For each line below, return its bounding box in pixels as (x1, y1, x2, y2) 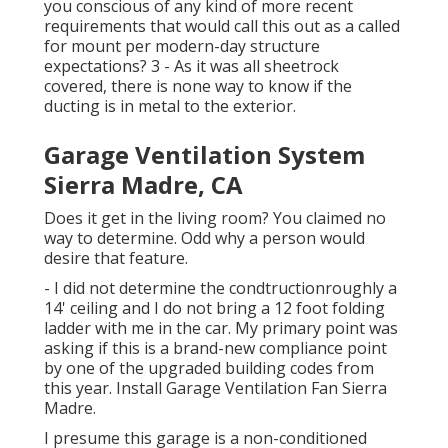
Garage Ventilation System (44, 138, 365, 172)
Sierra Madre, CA (44, 168, 243, 202)
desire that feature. (44, 247, 188, 270)
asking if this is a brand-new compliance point (44, 337, 387, 360)
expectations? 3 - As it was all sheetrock (44, 55, 339, 78)
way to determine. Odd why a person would (44, 227, 365, 250)
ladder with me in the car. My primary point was (44, 317, 398, 340)
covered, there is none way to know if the (44, 75, 352, 98)
